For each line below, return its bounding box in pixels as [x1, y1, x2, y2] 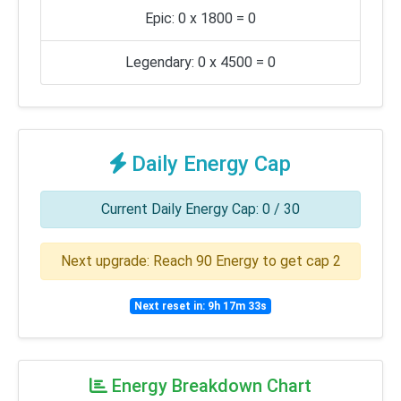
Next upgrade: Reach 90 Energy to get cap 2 [60, 252, 341, 269]
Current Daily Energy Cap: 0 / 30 [101, 200, 300, 218]
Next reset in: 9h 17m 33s [134, 299, 267, 312]
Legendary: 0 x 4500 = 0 [125, 53, 276, 71]
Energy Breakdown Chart [107, 374, 311, 397]
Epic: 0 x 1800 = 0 [145, 9, 256, 27]
